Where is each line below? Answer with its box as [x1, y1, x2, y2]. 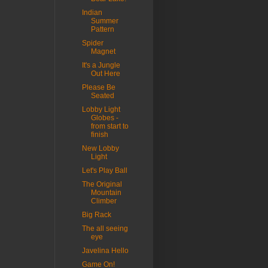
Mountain [90, 188, 121, 197]
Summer [90, 17, 118, 26]
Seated [90, 92, 114, 100]
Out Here [90, 69, 120, 78]
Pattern [90, 25, 114, 34]
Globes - [90, 114, 118, 123]
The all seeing [81, 224, 128, 233]
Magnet [90, 47, 115, 56]
